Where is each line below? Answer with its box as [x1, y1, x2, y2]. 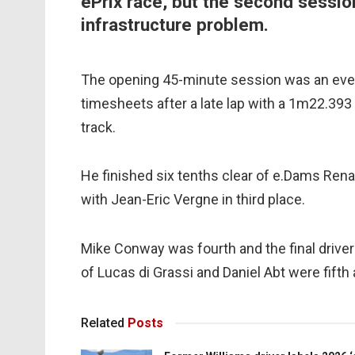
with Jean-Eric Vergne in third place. [81, 191, 305, 208]
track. [81, 118, 116, 136]
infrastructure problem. [81, 14, 269, 36]
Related [81, 315, 124, 331]
